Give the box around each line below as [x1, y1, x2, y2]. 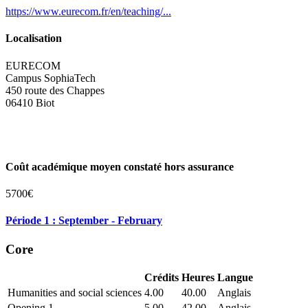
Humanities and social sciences [8, 287, 142, 299]
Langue [217, 272, 253, 284]
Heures [181, 272, 214, 284]
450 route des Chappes [5, 84, 104, 96]
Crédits [144, 272, 179, 284]
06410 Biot [5, 96, 54, 109]
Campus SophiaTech [5, 71, 96, 84]
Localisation [5, 32, 62, 45]
